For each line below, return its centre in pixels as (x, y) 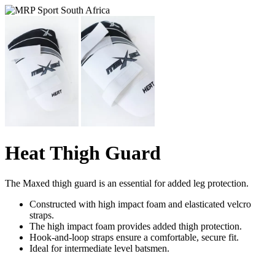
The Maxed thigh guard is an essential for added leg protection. (127, 183)
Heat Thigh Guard (83, 153)
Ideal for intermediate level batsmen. (99, 248)
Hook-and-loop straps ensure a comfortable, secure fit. (134, 237)
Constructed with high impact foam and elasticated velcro (140, 204)
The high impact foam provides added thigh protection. (136, 226)
